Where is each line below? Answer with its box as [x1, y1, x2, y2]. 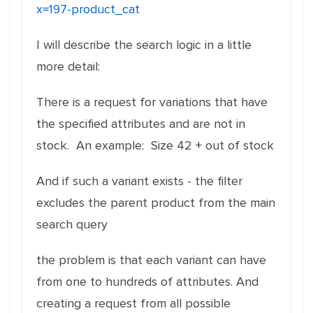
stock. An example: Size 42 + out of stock [36, 138, 274, 153]
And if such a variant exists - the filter [36, 173, 242, 189]
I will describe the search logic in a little [36, 37, 252, 52]
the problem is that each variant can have [36, 252, 266, 268]
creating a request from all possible [36, 296, 231, 311]
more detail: [36, 59, 100, 74]
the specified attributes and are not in [36, 116, 245, 131]
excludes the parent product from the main [36, 195, 275, 210]
